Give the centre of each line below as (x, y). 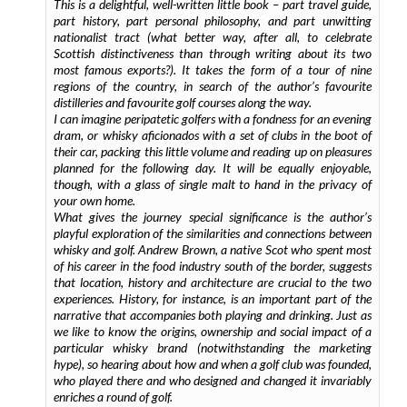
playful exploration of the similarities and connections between (213, 233)
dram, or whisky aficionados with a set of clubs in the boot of (213, 135)
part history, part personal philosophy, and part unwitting (213, 20)
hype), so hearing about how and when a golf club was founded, (213, 364)
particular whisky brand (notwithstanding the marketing (213, 347)
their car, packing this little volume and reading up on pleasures (213, 151)
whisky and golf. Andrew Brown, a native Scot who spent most (213, 249)
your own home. (94, 200)
